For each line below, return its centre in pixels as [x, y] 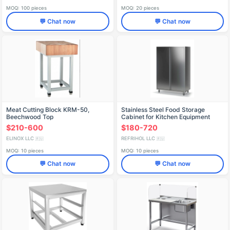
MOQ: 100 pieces [26, 8]
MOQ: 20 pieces [140, 8]
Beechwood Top [30, 117]
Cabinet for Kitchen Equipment [165, 117]
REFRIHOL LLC [139, 138]
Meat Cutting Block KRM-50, [48, 110]
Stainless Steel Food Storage [163, 110]
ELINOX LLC [21, 138]
